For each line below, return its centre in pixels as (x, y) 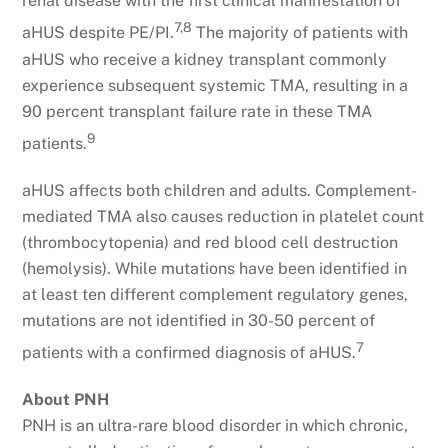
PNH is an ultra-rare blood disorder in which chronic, (215, 425)
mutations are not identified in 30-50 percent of (199, 320)
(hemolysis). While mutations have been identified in (215, 268)
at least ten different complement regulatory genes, (215, 294)
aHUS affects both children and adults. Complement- (220, 190)
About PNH (66, 399)
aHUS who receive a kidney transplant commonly (205, 59)
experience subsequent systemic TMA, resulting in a (215, 85)
